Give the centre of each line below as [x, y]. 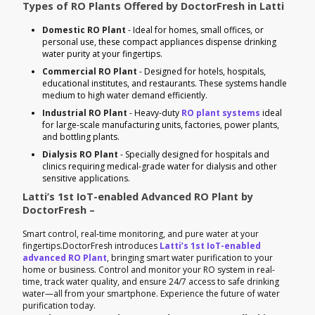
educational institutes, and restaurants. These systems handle [165, 83]
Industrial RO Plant [85, 112]
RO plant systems [221, 112]
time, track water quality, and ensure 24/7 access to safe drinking [151, 281]
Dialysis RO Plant [80, 154]
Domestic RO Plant [84, 30]
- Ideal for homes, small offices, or [195, 30]
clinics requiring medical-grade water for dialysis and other [160, 166]
